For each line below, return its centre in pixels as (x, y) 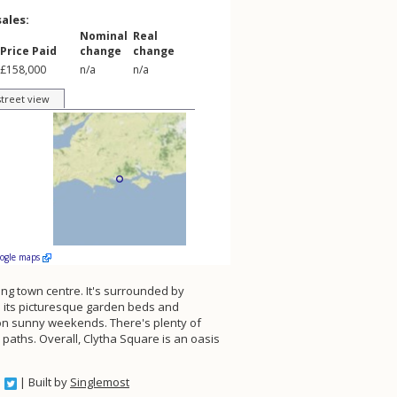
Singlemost (100, 382)
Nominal (104, 36)
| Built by (43, 382)
